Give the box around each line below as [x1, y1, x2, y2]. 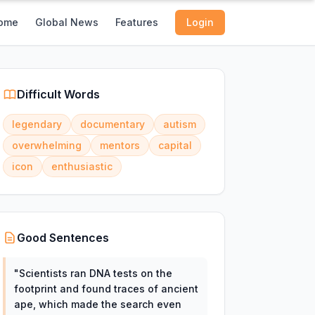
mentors [99, 139, 140, 151]
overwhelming [11, 139, 82, 151]
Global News [35, 16, 98, 28]
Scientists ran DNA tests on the [18, 267, 172, 279]
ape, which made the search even [13, 298, 181, 310]
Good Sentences [16, 231, 109, 245]
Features [115, 16, 158, 28]
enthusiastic [51, 160, 112, 172]
